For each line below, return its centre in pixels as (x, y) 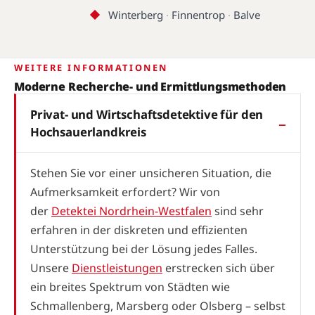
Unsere (51, 268)
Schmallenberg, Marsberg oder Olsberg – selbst (158, 306)
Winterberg (136, 14)
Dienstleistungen (117, 268)
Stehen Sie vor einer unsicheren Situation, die (151, 173)
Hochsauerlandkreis (88, 131)
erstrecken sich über (219, 268)
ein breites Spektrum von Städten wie (130, 287)
